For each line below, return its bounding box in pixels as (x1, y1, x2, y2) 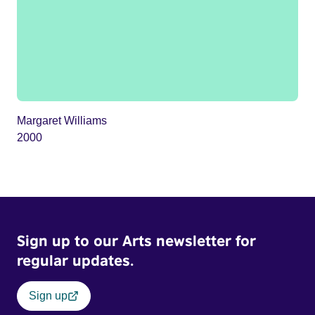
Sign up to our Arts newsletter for (17, 231, 256, 250)
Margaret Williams (17, 115, 107, 127)
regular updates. (17, 251, 134, 270)
